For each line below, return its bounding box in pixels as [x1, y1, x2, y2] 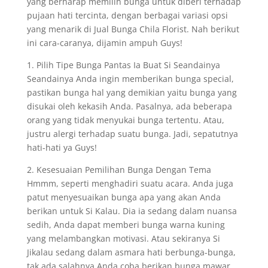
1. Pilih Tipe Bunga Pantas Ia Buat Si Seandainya [26, 59, 220, 71]
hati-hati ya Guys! [26, 142, 97, 153]
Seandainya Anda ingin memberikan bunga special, [26, 73, 234, 84]
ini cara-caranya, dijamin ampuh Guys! [26, 37, 182, 48]
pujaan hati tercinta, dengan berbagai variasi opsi [26, 10, 228, 21]
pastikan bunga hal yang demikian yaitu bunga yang [26, 87, 237, 98]
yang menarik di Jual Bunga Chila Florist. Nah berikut [26, 23, 239, 35]
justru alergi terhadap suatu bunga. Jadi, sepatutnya [26, 128, 238, 139]
